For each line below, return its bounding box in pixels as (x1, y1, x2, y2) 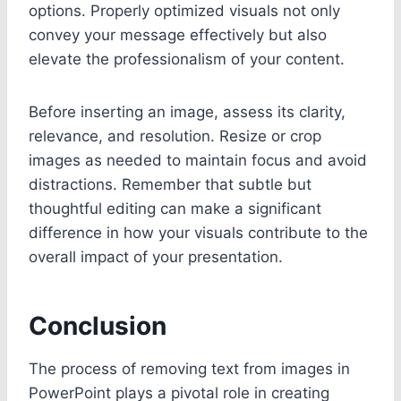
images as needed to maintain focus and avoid (29, 150, 367, 169)
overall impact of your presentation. (29, 247, 283, 266)
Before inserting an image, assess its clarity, (29, 102, 346, 121)
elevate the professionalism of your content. (29, 49, 345, 68)
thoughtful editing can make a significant (29, 199, 321, 218)
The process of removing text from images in (29, 359, 350, 378)
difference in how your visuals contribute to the (29, 223, 368, 242)
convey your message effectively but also (29, 25, 327, 44)
